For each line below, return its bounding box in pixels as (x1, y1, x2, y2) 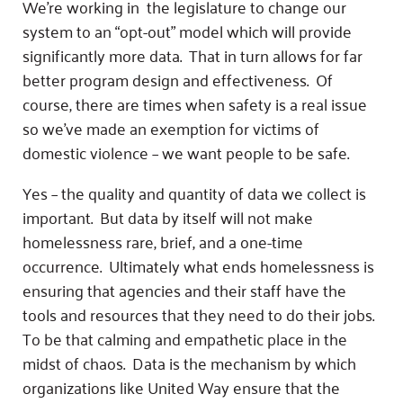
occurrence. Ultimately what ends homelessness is (22, 250, 374, 280)
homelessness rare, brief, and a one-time (22, 226, 303, 255)
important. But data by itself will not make (22, 201, 313, 231)
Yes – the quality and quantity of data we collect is (22, 177, 366, 207)
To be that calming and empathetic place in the (22, 323, 347, 353)
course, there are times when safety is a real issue (22, 88, 367, 118)
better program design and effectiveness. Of (22, 64, 333, 94)
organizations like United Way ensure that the (22, 372, 340, 401)
